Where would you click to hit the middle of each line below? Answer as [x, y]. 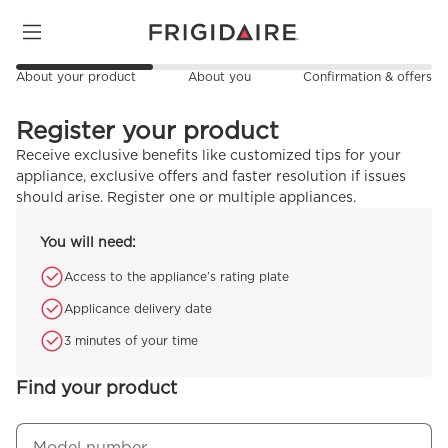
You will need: [88, 242]
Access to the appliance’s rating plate [177, 276]
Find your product [97, 387]
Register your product [148, 130]
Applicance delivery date [138, 308]
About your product [76, 76]
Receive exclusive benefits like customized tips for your [209, 155]
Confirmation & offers [367, 76]
